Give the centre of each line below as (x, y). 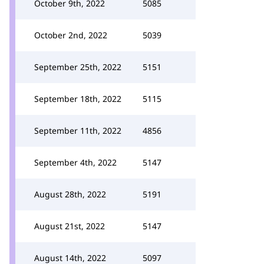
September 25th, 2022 (78, 67)
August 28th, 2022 (70, 194)
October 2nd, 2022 (71, 35)
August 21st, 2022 (70, 226)
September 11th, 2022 (78, 131)
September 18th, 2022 (78, 99)
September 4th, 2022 (75, 162)
